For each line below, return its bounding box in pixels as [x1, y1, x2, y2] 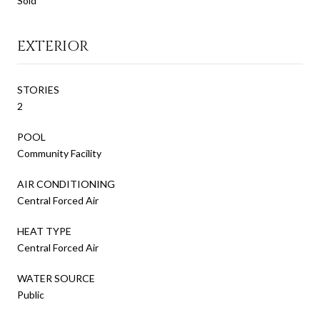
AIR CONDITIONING [17, 178, 115, 191]
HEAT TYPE [17, 225, 71, 238]
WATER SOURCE [17, 272, 95, 285]
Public [17, 289, 44, 301]
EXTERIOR [17, 36, 89, 56]
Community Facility [17, 147, 101, 160]
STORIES [17, 84, 59, 96]
